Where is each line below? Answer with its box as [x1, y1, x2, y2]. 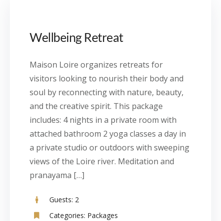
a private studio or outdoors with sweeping [30, 142, 189, 153]
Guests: [49, 195, 73, 204]
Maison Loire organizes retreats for [30, 59, 163, 70]
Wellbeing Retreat [30, 30, 123, 44]
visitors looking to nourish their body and [30, 73, 184, 84]
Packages [87, 211, 118, 220]
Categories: [49, 211, 85, 220]
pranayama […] [30, 170, 84, 181]
